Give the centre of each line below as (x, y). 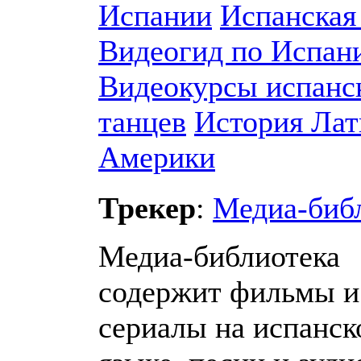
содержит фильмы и (229, 292)
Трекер (147, 208)
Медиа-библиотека (219, 256)
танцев (142, 122)
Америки (157, 157)
